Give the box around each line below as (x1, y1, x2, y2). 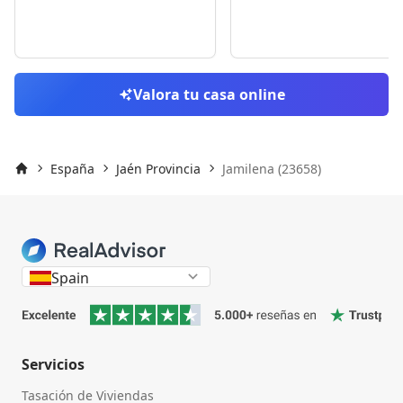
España (50, 159, 94, 177)
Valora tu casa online (132, 84, 285, 104)
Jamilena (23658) (222, 159, 321, 177)
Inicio (13, 175, 47, 193)
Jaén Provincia (116, 159, 201, 177)
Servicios (22, 354, 85, 375)
